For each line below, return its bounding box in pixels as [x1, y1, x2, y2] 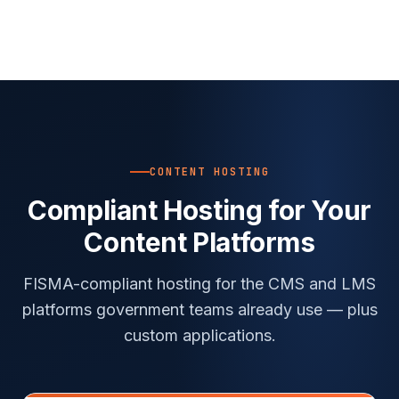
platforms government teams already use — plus [21, 299, 378, 319]
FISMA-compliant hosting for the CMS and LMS [23, 273, 376, 293]
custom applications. [123, 325, 276, 345]
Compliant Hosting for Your [28, 193, 371, 226]
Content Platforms [84, 225, 315, 258]
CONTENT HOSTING [149, 164, 270, 179]
